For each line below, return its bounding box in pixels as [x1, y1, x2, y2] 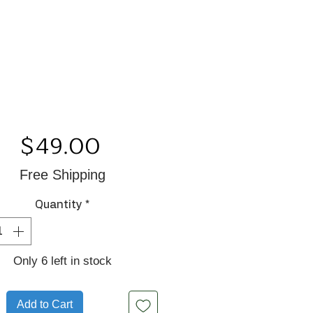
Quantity [35, 199, 83, 211]
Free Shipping [19, 167, 105, 183]
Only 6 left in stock [13, 254, 112, 268]
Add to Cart [17, 298, 73, 311]
